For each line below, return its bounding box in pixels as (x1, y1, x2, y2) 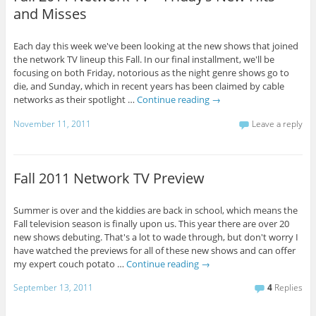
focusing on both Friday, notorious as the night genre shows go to (13, 66, 289, 80)
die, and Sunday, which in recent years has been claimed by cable (13, 80, 284, 93)
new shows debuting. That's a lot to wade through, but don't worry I (13, 230, 298, 243)
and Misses (13, 4, 87, 24)
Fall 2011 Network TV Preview (13, 168, 205, 188)
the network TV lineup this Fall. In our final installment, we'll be (13, 53, 274, 66)
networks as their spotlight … (13, 93, 137, 107)
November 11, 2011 (13, 118, 91, 130)
